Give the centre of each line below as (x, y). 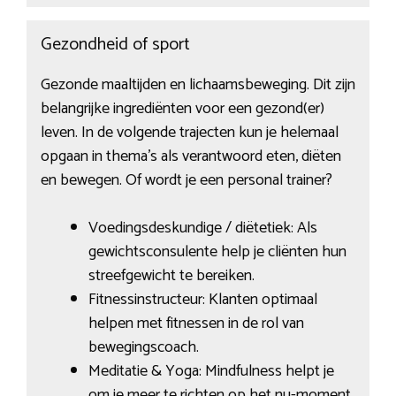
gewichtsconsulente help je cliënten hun (217, 252)
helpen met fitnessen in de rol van (196, 324)
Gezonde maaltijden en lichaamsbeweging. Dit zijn (198, 85)
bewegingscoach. (143, 347)
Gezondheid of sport (115, 45)
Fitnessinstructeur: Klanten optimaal (202, 300)
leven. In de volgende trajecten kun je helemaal (189, 133)
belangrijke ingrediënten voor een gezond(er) (182, 109)
